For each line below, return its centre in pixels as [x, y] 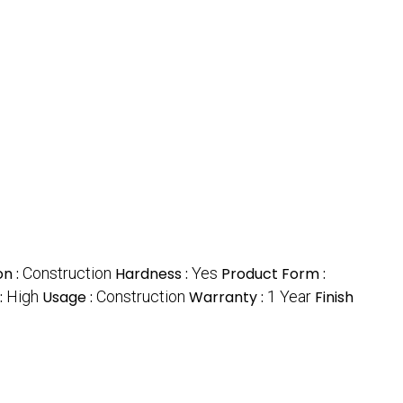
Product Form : [273, 274]
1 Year [289, 297]
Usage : [69, 298]
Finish [334, 298]
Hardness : [153, 274]
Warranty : [228, 298]
